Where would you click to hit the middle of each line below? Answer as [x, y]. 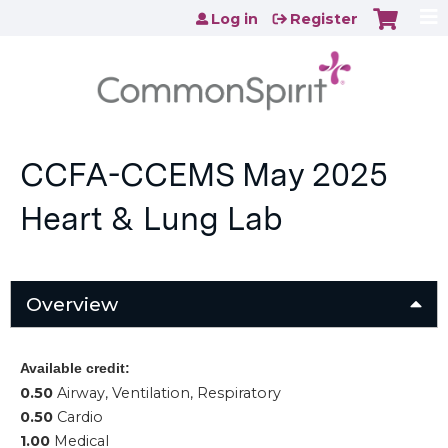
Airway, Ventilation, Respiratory [169, 393]
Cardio [80, 417]
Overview [72, 304]
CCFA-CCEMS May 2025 [204, 175]
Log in [234, 19]
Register [324, 19]
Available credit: [77, 368]
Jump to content [224, 15]
